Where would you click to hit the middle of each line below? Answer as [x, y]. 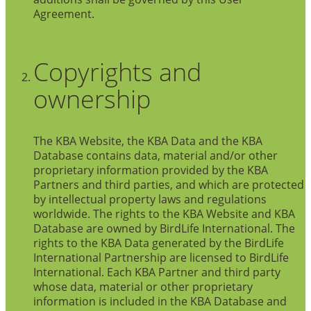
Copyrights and [117, 72]
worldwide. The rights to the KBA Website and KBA [164, 214]
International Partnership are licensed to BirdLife [161, 258]
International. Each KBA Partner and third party [157, 272]
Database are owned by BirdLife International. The [164, 228]
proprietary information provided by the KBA [151, 170]
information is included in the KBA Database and [160, 301]
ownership [92, 99]
